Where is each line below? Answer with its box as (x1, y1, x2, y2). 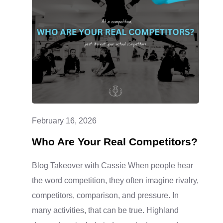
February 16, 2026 (31, 116, 97, 125)
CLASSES (90, 6, 129, 15)
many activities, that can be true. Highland (31, 206, 179, 215)
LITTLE (90, 51, 118, 60)
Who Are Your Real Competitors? (31, 135, 198, 147)
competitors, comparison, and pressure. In (31, 191, 179, 200)
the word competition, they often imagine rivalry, (31, 176, 199, 185)
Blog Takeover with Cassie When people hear (31, 161, 193, 170)
